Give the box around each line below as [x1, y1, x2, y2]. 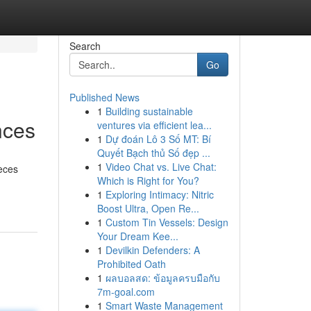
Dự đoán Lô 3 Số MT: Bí [105, 132, 211, 146]
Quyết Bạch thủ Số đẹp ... [96, 146, 210, 160]
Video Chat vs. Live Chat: [105, 160, 217, 174]
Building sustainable [105, 104, 193, 118]
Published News [69, 90, 140, 104]
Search [69, 39, 101, 53]
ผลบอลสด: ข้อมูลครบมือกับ [105, 271, 220, 285]
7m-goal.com [96, 285, 155, 299]
